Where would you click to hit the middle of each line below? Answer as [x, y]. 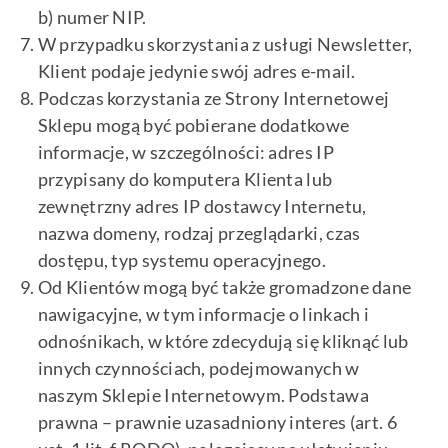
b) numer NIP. [92, 17]
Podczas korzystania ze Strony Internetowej [213, 98]
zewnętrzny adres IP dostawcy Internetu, [202, 206]
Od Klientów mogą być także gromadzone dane [224, 287]
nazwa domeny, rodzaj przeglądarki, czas [199, 233]
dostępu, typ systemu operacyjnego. [181, 260]
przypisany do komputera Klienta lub [185, 179]
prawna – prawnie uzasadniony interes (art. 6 [217, 422]
